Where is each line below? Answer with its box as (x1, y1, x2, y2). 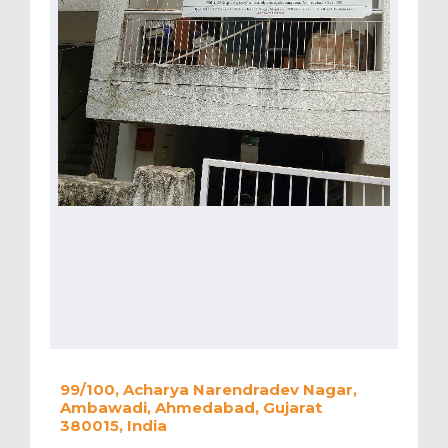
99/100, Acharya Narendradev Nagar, (60, 380, 357, 400)
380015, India (60, 416, 167, 436)
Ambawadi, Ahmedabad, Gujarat (60, 398, 322, 418)
